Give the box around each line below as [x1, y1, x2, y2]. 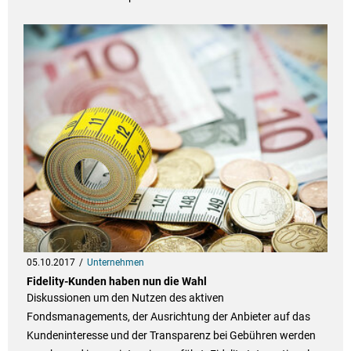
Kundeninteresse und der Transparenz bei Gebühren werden [26, 329, 316, 342]
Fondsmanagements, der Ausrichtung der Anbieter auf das [26, 310, 310, 324]
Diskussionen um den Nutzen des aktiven [26, 291, 224, 305]
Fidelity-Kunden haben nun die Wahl [26, 275, 207, 288]
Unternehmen [86, 257, 144, 269]
